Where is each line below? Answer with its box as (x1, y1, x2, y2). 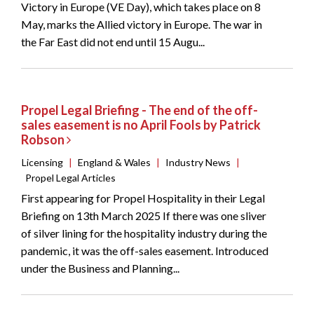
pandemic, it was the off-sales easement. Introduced (21, 244, 268, 258)
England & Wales (78, 156, 151, 169)
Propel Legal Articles (25, 172, 116, 184)
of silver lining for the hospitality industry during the (21, 226, 267, 240)
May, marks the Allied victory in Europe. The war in (21, 18, 262, 32)
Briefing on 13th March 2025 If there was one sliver (21, 209, 266, 223)
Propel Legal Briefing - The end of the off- (21, 102, 258, 118)
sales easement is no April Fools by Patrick (21, 117, 261, 133)
